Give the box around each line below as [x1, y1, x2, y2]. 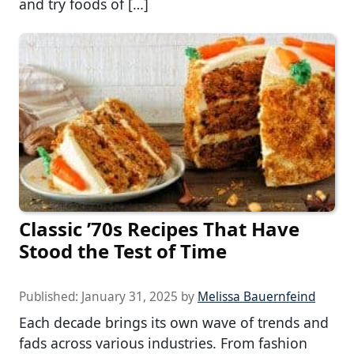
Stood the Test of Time [19, 237, 227, 264]
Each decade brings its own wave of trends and [19, 312, 329, 332]
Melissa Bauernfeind [198, 288, 315, 305]
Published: [19, 288, 81, 305]
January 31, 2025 [81, 288, 178, 305]
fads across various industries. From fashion [19, 333, 307, 352]
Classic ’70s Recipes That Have [19, 215, 299, 242]
